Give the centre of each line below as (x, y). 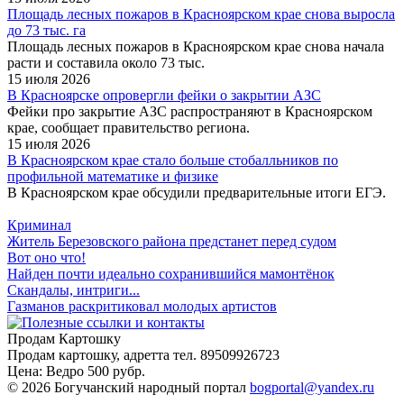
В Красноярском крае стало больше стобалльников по (173, 161)
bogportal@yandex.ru (312, 388)
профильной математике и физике (113, 177)
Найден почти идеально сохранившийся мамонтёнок (171, 274)
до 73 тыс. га (46, 31)
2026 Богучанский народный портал (136, 388)
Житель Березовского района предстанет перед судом (172, 242)
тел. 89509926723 (226, 355)
